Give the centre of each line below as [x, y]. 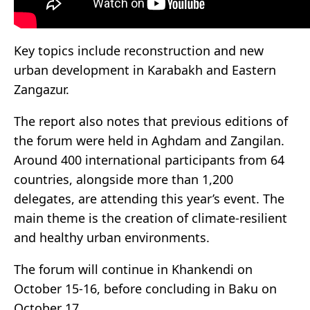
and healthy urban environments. [112, 238]
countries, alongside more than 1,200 [124, 180]
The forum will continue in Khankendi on [133, 270]
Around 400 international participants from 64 [149, 160]
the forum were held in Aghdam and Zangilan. [149, 141]
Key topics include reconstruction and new [139, 51]
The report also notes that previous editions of [151, 121]
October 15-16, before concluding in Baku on [145, 289]
